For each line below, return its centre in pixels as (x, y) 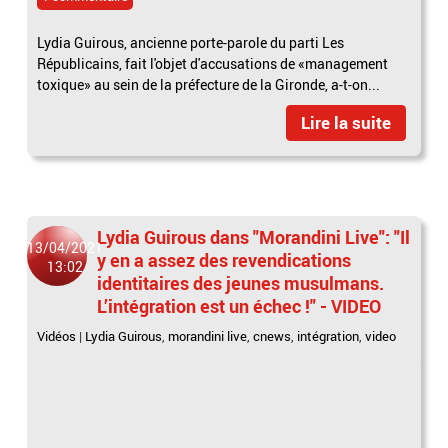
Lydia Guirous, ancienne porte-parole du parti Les (191, 42)
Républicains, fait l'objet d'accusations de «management (213, 63)
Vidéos (57, 335)
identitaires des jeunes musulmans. (241, 282)
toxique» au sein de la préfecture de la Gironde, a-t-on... (209, 84)
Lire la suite (345, 122)
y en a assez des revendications (224, 259)
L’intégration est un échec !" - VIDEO (239, 305)
